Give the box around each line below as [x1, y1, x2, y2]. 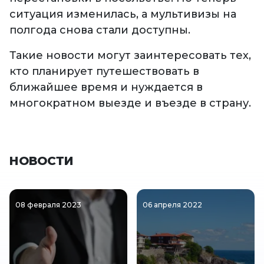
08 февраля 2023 [15, 200, 81, 210]
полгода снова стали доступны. [9, 24, 193, 37]
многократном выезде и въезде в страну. [9, 97, 251, 110]
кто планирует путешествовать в [9, 65, 199, 78]
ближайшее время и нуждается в [9, 81, 203, 94]
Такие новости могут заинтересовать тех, [9, 49, 251, 62]
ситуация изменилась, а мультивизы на [9, 8, 236, 21]
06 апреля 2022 [143, 200, 202, 210]
